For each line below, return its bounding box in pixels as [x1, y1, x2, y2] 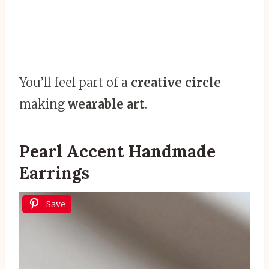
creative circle [131, 75, 221, 91]
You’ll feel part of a [19, 75, 131, 91]
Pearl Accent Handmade [19, 141, 216, 163]
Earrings [19, 162, 89, 184]
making [19, 97, 68, 112]
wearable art [68, 97, 145, 112]
